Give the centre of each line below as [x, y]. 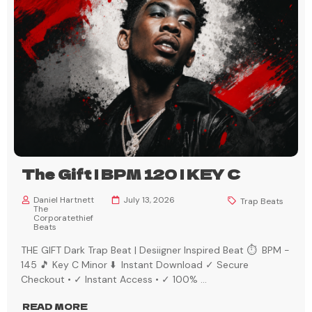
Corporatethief [63, 218]
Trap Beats [262, 202]
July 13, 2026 [149, 200]
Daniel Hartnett [64, 200]
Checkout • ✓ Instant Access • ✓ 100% [111, 280]
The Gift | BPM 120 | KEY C [131, 174]
